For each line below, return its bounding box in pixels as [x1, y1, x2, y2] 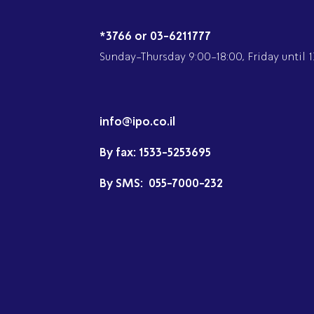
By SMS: [100, 176, 146, 190]
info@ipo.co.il [100, 114, 175, 128]
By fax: [100, 145, 139, 159]
